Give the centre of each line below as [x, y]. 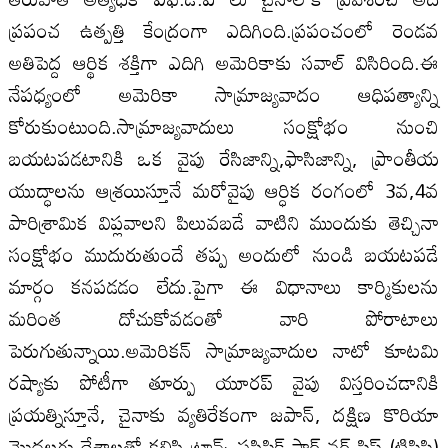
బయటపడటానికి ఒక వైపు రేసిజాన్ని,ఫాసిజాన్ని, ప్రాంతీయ [224, 157]
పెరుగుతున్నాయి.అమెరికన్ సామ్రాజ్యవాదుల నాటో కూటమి [224, 349]
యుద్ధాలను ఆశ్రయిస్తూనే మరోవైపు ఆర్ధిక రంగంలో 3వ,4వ [224, 189]
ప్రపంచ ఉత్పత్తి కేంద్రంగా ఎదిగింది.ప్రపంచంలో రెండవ [224, 29]
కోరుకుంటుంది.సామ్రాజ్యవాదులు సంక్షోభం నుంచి [224, 125]
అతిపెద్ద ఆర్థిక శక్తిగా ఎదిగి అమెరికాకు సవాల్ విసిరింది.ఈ [224, 61]
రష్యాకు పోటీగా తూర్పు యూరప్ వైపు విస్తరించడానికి [224, 381]
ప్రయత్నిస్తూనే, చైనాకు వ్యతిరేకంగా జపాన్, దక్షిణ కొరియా [224, 413]
